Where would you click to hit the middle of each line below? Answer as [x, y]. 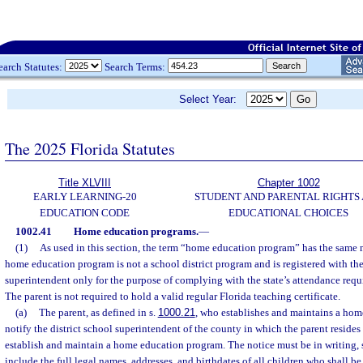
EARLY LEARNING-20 [85, 196]
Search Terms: [135, 66]
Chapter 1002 [288, 183]
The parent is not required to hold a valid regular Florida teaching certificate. [173, 296]
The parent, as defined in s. [98, 312]
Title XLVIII [85, 183]
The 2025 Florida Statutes [90, 148]
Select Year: [213, 99]
